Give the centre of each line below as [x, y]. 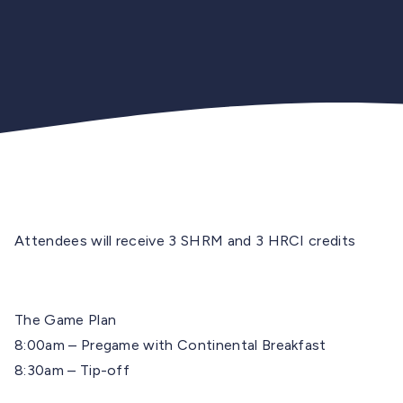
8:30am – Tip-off [72, 370]
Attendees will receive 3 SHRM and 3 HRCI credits [185, 240]
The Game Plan [66, 319]
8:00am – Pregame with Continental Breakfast [170, 345]
